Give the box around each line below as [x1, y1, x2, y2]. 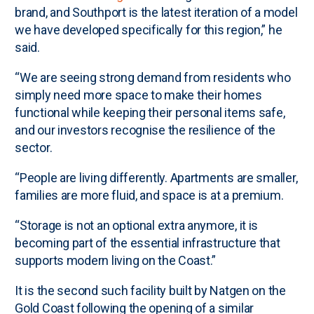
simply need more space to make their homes [15, 88, 262, 103]
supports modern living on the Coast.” [15, 253, 217, 268]
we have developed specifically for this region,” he [15, 22, 282, 38]
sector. [15, 140, 53, 156]
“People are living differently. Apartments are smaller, [15, 170, 298, 186]
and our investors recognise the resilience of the [15, 123, 275, 138]
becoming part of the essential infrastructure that [15, 235, 280, 251]
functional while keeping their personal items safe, [15, 105, 285, 121]
